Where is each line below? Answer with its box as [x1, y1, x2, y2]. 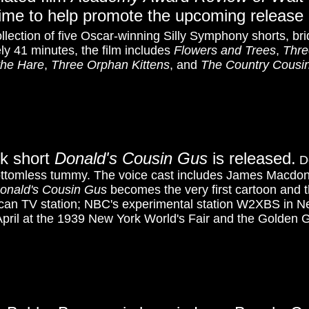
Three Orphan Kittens [50, 58, 170, 72]
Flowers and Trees [174, 43, 276, 57]
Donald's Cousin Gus [54, 149, 208, 168]
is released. [208, 149, 296, 168]
